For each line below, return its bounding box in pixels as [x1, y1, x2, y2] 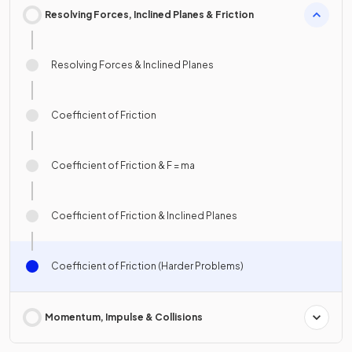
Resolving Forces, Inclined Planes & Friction [45, 9, 254, 21]
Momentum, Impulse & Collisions [45, 311, 203, 324]
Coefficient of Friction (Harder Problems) [51, 260, 244, 273]
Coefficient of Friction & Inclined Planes [51, 210, 237, 222]
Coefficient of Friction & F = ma [51, 159, 195, 172]
